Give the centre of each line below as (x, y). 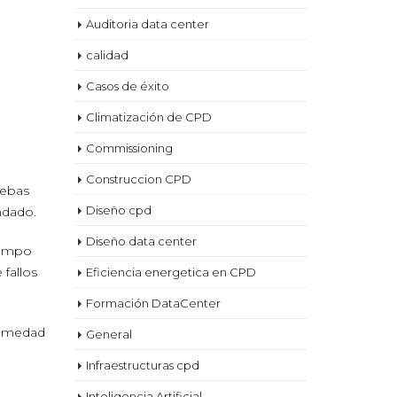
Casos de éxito (127, 86)
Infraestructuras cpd (142, 365)
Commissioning (129, 148)
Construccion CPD (138, 179)
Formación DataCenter (153, 303)
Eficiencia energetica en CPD (171, 272)
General (109, 334)
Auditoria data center (147, 24)
